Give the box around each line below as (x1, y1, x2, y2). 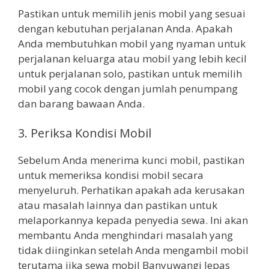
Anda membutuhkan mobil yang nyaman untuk (18, 36, 246, 50)
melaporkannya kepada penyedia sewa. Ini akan (18, 213, 248, 228)
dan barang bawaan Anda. (18, 96, 145, 110)
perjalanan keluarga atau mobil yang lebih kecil (18, 51, 247, 65)
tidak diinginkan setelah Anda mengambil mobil (18, 243, 249, 258)
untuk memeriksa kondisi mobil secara (18, 168, 204, 183)
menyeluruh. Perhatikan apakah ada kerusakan (18, 183, 244, 198)
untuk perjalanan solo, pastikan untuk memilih (18, 66, 242, 80)
